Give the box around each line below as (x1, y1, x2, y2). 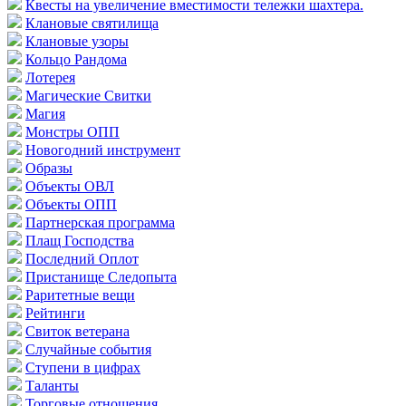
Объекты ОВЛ (25, 178, 114, 194)
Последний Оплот (25, 250, 139, 266)
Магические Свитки (25, 87, 151, 103)
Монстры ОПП (25, 123, 120, 140)
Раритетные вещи (25, 286, 135, 303)
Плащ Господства (25, 232, 134, 248)
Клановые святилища (25, 14, 159, 31)
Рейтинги (25, 304, 85, 321)
